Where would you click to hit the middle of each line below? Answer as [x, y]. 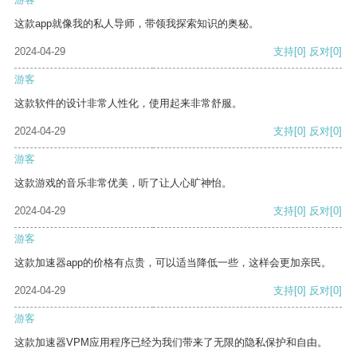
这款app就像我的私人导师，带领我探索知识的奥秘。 [137, 24]
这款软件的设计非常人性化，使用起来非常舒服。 [128, 104]
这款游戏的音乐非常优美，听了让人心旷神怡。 [123, 183]
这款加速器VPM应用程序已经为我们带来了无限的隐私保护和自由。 [171, 343]
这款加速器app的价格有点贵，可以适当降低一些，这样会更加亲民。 [173, 263]
